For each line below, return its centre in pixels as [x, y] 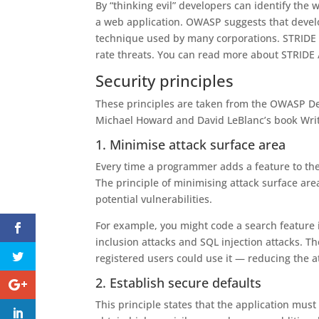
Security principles [165, 80]
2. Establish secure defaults [179, 283]
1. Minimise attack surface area [191, 145]
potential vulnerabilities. [154, 199]
